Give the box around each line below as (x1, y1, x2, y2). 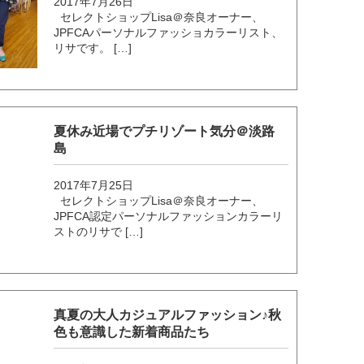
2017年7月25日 (54, 179, 134, 193)
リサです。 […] (54, 41, 132, 55)
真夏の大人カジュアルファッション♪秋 (54, 308, 282, 323)
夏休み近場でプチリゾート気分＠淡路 (54, 124, 275, 139)
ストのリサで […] (54, 225, 144, 239)
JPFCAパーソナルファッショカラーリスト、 (54, 26, 284, 40)
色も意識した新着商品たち (54, 325, 210, 340)
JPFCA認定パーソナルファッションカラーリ (54, 210, 284, 223)
